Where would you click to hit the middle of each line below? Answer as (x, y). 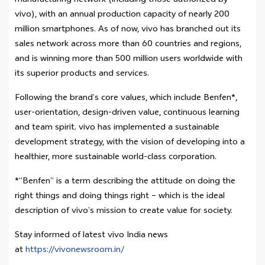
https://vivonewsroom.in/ (75, 251)
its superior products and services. (82, 74)
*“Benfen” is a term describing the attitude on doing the (125, 182)
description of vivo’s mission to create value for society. (124, 211)
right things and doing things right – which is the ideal (120, 197)
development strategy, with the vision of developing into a (130, 143)
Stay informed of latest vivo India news (91, 236)
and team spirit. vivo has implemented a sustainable (117, 128)
